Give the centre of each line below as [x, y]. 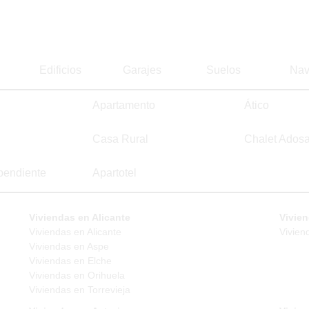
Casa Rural [120, 139]
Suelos [223, 70]
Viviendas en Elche [70, 260]
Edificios [60, 70]
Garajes [142, 70]
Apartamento [124, 105]
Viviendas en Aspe [69, 246]
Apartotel [114, 172]
